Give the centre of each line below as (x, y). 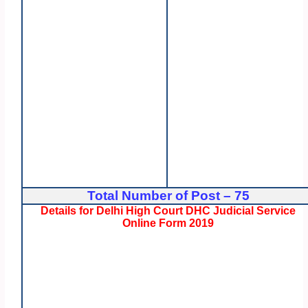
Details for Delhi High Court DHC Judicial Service (168, 211)
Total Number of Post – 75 (168, 196)
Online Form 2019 (168, 223)
